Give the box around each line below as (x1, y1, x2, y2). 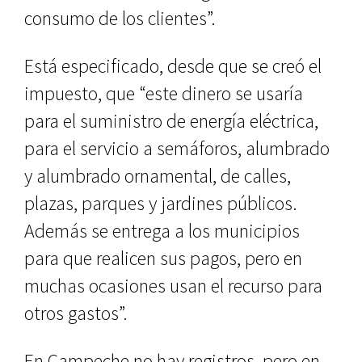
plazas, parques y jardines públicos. (24, 191, 297, 216)
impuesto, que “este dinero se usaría (24, 81, 303, 106)
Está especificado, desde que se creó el (24, 53, 322, 78)
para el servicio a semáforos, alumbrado (24, 136, 330, 161)
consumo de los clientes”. (24, 6, 216, 31)
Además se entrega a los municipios (24, 218, 300, 243)
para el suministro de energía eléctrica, (24, 108, 318, 133)
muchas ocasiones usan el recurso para (24, 273, 322, 298)
